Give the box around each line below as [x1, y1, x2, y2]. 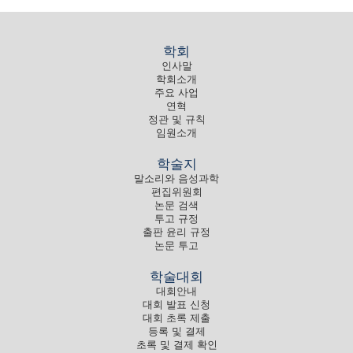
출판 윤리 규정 [143, 226, 210, 238]
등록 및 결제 [147, 325, 206, 337]
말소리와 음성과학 [134, 173, 219, 184]
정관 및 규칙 [147, 113, 206, 125]
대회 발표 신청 [143, 299, 210, 310]
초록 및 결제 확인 [136, 339, 217, 351]
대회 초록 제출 [143, 312, 210, 324]
